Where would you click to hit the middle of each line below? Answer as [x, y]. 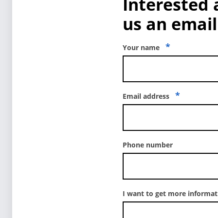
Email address [147, 96]
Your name [142, 47]
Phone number [148, 145]
